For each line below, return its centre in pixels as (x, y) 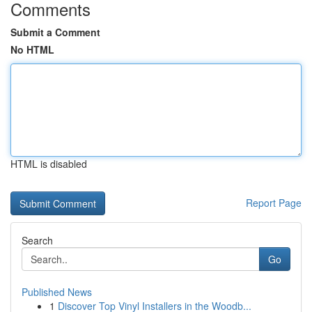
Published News (57, 292)
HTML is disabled (49, 164)
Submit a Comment (55, 32)
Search (37, 240)
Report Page (274, 203)
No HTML (32, 49)
